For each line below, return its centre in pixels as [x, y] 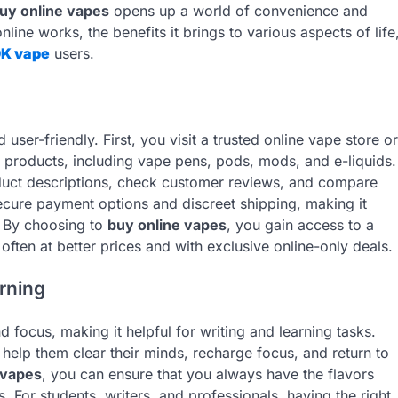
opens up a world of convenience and [239, 11]
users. [72, 53]
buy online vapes [167, 224]
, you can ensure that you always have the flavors [208, 374]
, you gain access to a [300, 224]
